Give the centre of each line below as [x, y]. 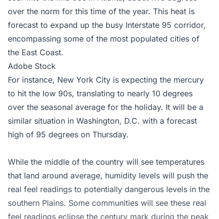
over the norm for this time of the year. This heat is [101, 11]
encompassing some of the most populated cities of [104, 38]
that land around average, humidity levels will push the [108, 175]
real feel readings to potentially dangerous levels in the [109, 189]
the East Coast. [36, 52]
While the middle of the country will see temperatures [106, 162]
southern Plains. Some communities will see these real [107, 203]
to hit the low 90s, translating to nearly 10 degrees [100, 93]
